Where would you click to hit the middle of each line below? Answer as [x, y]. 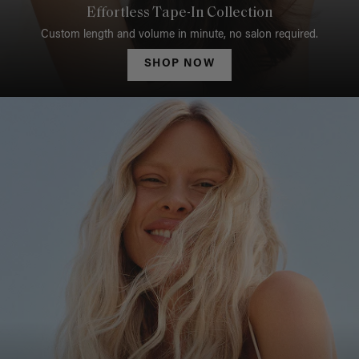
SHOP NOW [179, 65]
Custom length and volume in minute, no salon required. [179, 36]
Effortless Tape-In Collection [179, 14]
